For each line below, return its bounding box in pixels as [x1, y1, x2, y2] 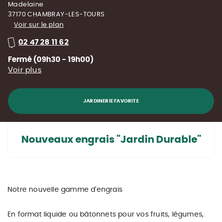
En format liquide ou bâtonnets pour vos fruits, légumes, [7, 211, 204, 218]
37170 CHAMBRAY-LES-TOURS [8, 11, 105, 18]
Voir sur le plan [14, 22, 64, 28]
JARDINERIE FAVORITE [83, 99, 139, 104]
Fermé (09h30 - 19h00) [8, 56, 94, 63]
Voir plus [8, 66, 42, 74]
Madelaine [8, 1, 44, 8]
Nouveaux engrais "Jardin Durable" [21, 135, 201, 145]
